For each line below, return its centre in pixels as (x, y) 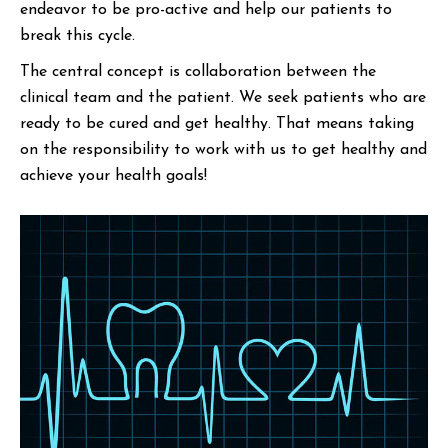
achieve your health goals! (113, 176)
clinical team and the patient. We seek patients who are (223, 98)
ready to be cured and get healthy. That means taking (217, 124)
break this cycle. (77, 36)
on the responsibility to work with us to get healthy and (223, 150)
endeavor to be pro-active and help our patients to (206, 10)
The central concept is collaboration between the (198, 72)
